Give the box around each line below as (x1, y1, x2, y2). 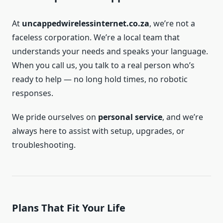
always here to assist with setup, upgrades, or (12, 125, 185, 137)
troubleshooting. (12, 139, 76, 151)
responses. (12, 88, 53, 99)
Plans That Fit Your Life (12, 201, 125, 215)
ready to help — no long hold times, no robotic (12, 74, 188, 85)
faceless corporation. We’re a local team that (12, 32, 180, 43)
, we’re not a (149, 18, 195, 29)
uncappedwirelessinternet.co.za (22, 18, 149, 29)
